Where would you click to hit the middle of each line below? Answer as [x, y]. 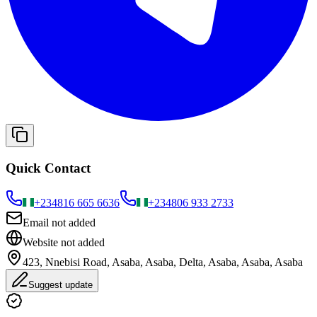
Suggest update [60, 284]
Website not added [64, 242]
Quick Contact [48, 168]
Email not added [59, 222]
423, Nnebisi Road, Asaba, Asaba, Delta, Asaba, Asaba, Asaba [163, 262]
